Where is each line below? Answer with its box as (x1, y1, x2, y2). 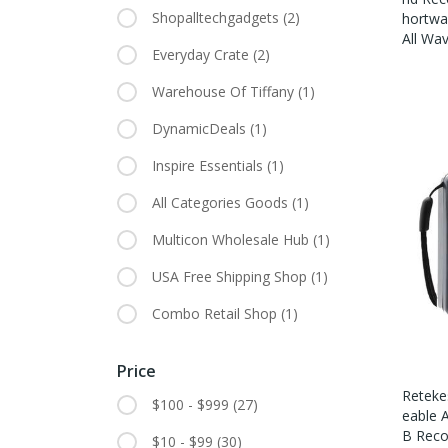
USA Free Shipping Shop (152, 267, 311, 287)
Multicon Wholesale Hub (152, 230, 313, 250)
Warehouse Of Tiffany (152, 82, 298, 102)
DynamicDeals (152, 119, 250, 139)
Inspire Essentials (152, 156, 267, 176)
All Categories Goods (152, 193, 292, 213)
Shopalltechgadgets (152, 8, 283, 28)
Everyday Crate (152, 45, 253, 65)
